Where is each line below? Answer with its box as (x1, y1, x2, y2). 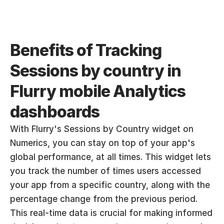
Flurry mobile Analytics (10, 81, 185, 101)
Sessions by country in (10, 61, 181, 80)
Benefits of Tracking (10, 40, 161, 60)
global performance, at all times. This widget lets (10, 152, 211, 162)
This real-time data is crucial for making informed (10, 208, 212, 218)
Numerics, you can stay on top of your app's (10, 138, 195, 148)
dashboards (10, 102, 99, 121)
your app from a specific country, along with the (10, 180, 210, 190)
